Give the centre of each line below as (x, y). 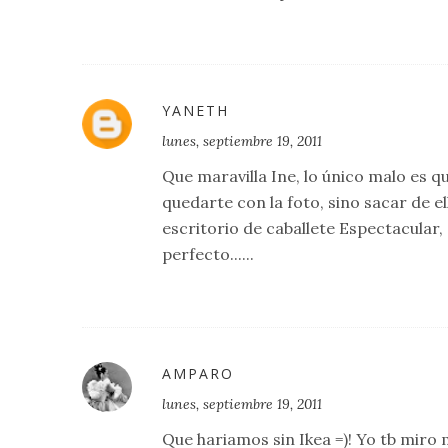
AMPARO (198, 373)
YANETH (195, 110)
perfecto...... (208, 253)
